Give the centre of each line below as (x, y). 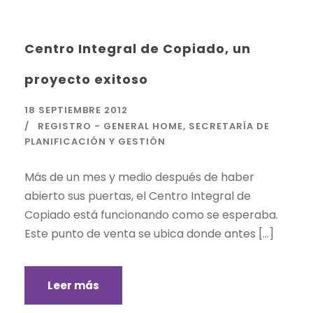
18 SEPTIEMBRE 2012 (76, 110)
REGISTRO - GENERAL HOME (110, 126)
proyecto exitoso (86, 79)
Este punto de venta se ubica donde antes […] (149, 233)
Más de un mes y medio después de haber (139, 177)
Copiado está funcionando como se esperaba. (151, 214)
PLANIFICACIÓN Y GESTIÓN (95, 141)
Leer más (73, 285)
